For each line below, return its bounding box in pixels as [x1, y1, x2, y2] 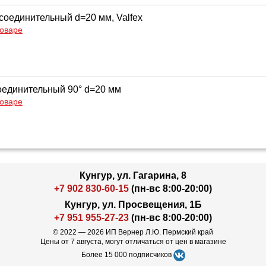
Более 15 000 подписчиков [81, 251, 173, 259]
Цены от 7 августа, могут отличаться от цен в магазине [40, 237, 226, 246]
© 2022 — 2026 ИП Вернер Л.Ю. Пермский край [53, 228, 213, 236]
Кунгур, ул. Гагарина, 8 [80, 170, 186, 180]
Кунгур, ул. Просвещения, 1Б [64, 199, 202, 210]
